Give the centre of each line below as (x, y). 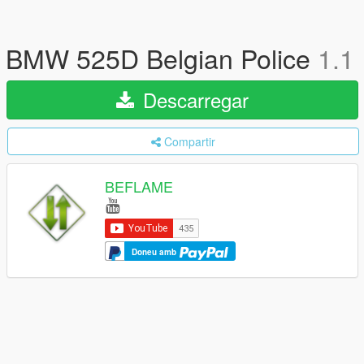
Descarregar (193, 100)
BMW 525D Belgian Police (162, 58)
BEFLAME (139, 186)
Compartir (190, 141)
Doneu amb (155, 252)
